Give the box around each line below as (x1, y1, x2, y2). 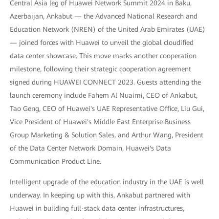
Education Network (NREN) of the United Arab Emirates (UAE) (10, 25, 205, 33)
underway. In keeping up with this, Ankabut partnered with (10, 191, 190, 199)
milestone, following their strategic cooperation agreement (10, 65, 191, 73)
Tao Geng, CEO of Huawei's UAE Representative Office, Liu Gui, (10, 105, 204, 112)
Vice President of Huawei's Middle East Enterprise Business (10, 118, 191, 126)
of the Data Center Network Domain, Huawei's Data (10, 144, 171, 152)
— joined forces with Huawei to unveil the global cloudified (10, 39, 194, 46)
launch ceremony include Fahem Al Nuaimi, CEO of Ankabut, (10, 91, 197, 99)
